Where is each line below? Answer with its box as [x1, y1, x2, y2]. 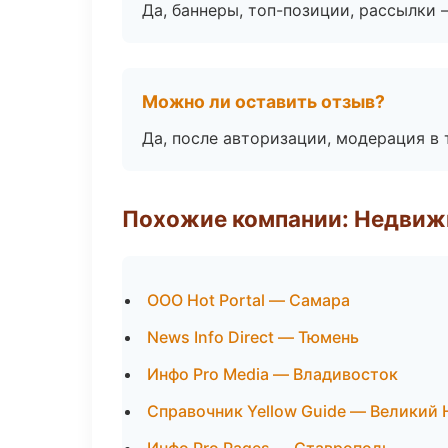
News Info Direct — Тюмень [147, 327, 359, 347]
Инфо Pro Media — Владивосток [147, 364, 398, 384]
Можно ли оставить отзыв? [142, 91, 385, 112]
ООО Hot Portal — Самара [147, 290, 350, 310]
